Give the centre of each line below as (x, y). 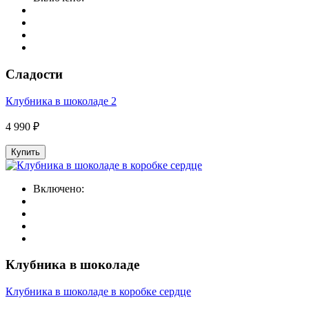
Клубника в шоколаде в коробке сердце (98, 292)
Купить (26, 152)
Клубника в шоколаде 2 (61, 101)
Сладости (34, 74)
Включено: (59, 188)
